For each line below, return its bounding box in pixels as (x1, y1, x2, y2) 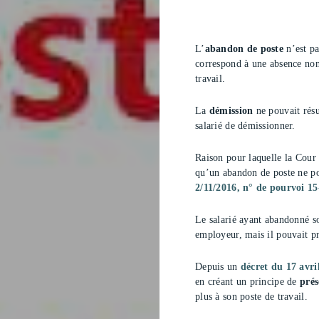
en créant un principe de (195, 276, 300, 287)
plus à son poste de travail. (195, 291, 308, 302)
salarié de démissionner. (195, 120, 296, 131)
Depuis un (195, 261, 241, 272)
